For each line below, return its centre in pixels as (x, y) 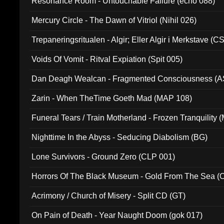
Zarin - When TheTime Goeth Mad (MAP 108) (112, 98)
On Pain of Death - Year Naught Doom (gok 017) (117, 215)
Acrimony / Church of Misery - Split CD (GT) (109, 196)
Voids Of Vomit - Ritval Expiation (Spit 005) (107, 59)
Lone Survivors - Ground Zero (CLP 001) (103, 157)
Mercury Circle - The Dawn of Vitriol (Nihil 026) (114, 20)
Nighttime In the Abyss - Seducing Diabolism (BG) (120, 137)
